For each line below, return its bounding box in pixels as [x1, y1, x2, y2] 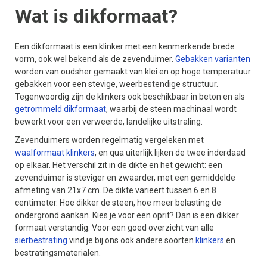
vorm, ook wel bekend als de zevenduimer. [15, 54, 175, 64]
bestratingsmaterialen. [15, 248, 101, 257]
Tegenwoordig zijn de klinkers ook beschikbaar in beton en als [15, 92, 245, 101]
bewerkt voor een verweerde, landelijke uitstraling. [15, 117, 203, 126]
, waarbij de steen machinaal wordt [106, 104, 237, 114]
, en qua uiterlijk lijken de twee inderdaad [95, 148, 246, 157]
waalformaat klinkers [15, 148, 95, 157]
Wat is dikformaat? [15, 5, 178, 27]
